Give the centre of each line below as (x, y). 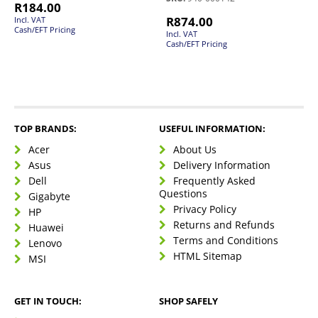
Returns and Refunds (224, 225)
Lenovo (45, 243)
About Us (195, 150)
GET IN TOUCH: (48, 301)
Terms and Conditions (226, 241)
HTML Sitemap (208, 256)
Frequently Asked (214, 181)
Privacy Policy (205, 209)
